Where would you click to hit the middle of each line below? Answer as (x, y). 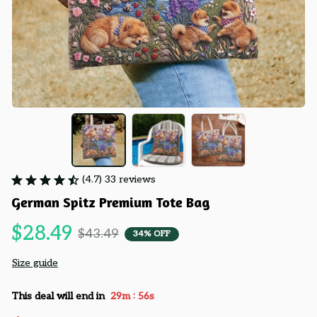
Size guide (35, 263)
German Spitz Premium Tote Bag (111, 202)
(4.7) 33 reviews (119, 180)
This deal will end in (58, 296)
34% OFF (152, 234)
